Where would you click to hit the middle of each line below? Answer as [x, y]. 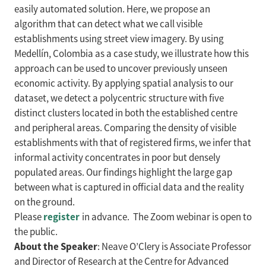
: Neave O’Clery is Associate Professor [174, 247]
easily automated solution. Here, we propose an [112, 9]
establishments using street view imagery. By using [119, 39]
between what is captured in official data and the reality [129, 187]
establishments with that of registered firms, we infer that [133, 143]
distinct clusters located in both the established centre [126, 113]
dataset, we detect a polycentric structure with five [119, 98]
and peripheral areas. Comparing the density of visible [125, 128]
